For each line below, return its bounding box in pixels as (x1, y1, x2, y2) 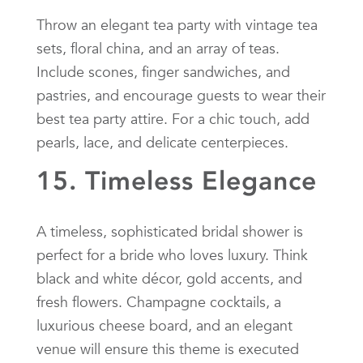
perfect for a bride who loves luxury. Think (36, 245, 308, 264)
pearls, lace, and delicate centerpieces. (36, 132, 288, 152)
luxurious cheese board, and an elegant (36, 315, 293, 335)
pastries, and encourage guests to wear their (36, 85, 326, 105)
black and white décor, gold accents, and (36, 268, 302, 288)
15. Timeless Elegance (36, 164, 317, 196)
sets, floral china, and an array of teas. (36, 38, 280, 58)
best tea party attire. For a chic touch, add (36, 109, 310, 128)
